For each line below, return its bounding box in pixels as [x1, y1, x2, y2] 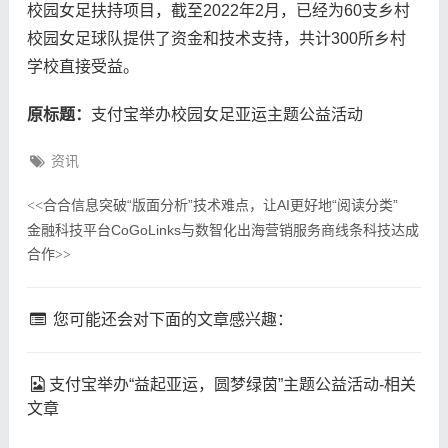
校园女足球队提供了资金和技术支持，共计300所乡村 [26, 29, 406, 47]
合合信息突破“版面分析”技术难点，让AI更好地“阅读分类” [42, 196, 398, 213]
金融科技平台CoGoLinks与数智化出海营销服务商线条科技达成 [26, 221, 419, 238]
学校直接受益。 [26, 57, 139, 75]
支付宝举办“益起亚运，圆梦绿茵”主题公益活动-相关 [49, 375, 417, 393]
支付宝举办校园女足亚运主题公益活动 [90, 105, 363, 123]
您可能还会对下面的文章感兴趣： [49, 310, 294, 328]
